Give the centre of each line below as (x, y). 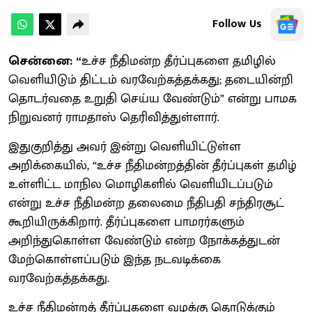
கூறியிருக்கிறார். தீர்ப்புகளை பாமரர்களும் (126, 222)
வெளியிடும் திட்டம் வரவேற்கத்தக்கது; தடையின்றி (151, 80)
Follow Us (237, 24)
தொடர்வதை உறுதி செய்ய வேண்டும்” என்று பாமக (153, 99)
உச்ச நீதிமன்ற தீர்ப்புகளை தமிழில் (179, 61)
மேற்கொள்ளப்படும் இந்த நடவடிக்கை (115, 259)
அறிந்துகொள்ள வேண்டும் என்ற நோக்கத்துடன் (144, 241)
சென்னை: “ (45, 61)
